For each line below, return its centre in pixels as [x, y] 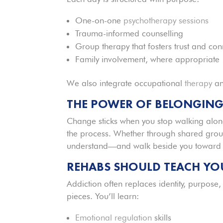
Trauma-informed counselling [129, 33]
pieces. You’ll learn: [103, 196]
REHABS [89, 166]
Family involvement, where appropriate [148, 59]
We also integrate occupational [126, 83]
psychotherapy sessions [166, 20]
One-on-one [100, 20]
